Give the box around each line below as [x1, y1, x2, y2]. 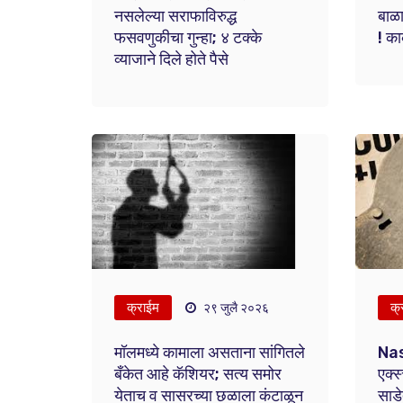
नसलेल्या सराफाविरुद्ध [114, 6, 237, 26]
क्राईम [127, 300, 160, 316]
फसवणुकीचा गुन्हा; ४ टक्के [114, 28, 263, 48]
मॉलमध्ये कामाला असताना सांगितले [114, 343, 306, 363]
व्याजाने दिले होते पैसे [114, 49, 229, 69]
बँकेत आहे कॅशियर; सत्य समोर [114, 364, 282, 384]
